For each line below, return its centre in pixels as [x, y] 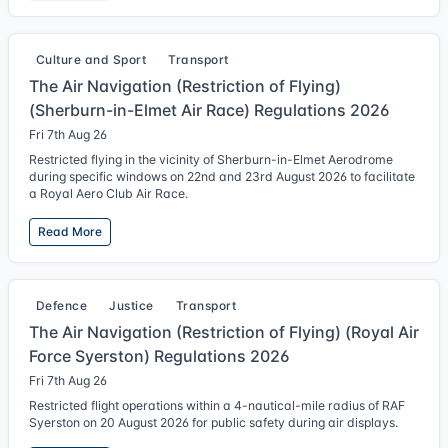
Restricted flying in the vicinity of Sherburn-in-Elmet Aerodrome [211, 159]
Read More [70, 231]
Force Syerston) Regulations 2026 [159, 356]
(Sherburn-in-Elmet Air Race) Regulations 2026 [209, 110]
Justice [131, 305]
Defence [62, 305]
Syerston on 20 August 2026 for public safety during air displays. [213, 422]
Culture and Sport [91, 59]
